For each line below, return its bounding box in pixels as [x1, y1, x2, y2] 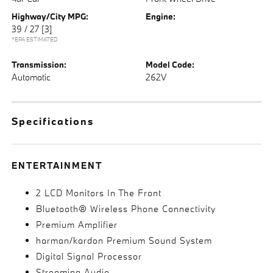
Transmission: [12, 59, 67, 70]
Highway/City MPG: [12, 11, 89, 22]
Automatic [12, 71, 51, 83]
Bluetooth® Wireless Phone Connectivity [36, 203, 216, 214]
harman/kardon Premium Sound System [36, 235, 213, 246]
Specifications [12, 115, 94, 127]
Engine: [146, 11, 175, 22]
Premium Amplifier [36, 219, 118, 230]
